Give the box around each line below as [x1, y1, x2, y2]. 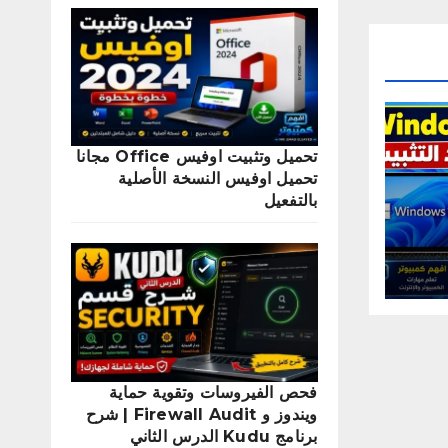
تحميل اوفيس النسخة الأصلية [118, 169, 318, 189]
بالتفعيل [263, 191, 318, 211]
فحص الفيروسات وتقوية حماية [109, 382, 318, 402]
